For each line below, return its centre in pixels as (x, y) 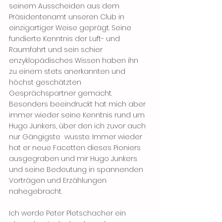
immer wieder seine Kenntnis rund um (78, 115)
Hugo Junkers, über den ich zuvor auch (78, 126)
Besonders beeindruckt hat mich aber (78, 104)
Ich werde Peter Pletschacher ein (68, 213)
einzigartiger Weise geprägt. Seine (71, 28)
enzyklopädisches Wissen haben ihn (75, 60)
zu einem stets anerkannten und (68, 71)
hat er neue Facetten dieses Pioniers (76, 148)
